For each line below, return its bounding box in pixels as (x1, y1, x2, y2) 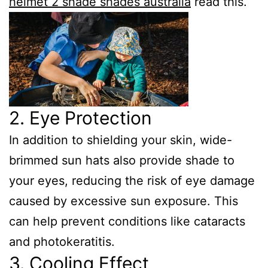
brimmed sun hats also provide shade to (9, 153, 234, 167)
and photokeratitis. (9, 234, 115, 249)
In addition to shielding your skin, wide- (9, 133, 232, 147)
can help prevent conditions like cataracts (9, 214, 245, 229)
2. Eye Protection (9, 107, 152, 129)
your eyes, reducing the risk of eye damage (9, 173, 255, 188)
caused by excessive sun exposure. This (9, 194, 238, 208)
